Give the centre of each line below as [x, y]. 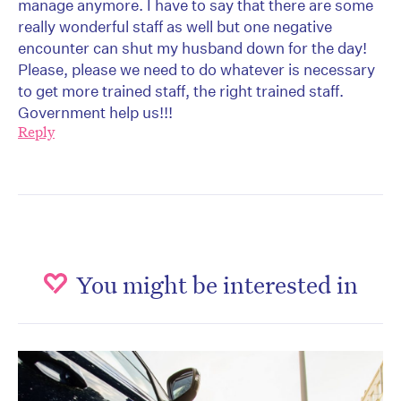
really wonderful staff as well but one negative [175, 27]
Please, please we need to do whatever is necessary [196, 70]
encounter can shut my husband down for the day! [192, 48]
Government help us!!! [95, 113]
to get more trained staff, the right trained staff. [181, 91]
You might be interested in [217, 284]
